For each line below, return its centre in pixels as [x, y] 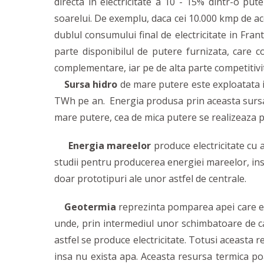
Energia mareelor [108, 146]
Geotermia [90, 207]
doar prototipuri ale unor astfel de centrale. [150, 179]
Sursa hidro [90, 84]
